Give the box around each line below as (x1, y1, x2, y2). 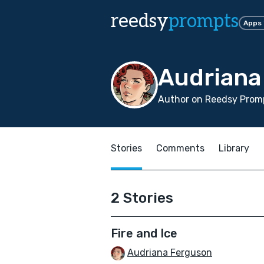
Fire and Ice (111, 226, 177, 240)
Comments (156, 143, 204, 154)
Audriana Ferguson (127, 247, 212, 258)
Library (219, 143, 249, 154)
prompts (169, 10, 239, 32)
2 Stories (111, 190, 173, 206)
